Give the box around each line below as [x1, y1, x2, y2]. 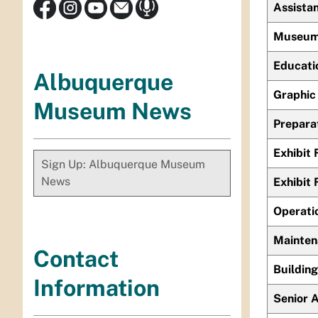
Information [33, 274, 160, 301]
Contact [33, 245, 119, 272]
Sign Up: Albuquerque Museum [41, 157, 205, 171]
